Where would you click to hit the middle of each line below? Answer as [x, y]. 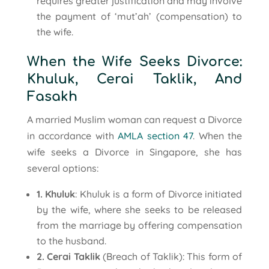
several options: [62, 168]
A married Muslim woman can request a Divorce [134, 119]
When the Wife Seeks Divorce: [134, 62]
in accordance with [72, 135]
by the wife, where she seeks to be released [139, 209]
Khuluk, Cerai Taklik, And [134, 79]
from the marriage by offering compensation [139, 225]
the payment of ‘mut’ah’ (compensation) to [139, 16]
